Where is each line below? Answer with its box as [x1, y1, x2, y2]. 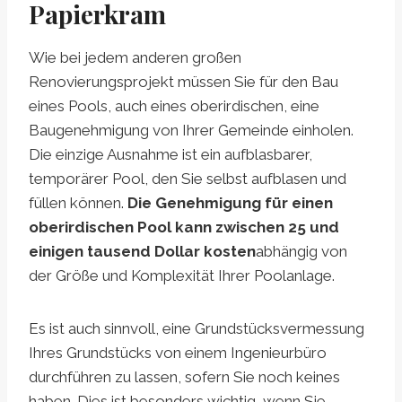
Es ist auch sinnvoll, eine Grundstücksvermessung [29, 319, 364, 338]
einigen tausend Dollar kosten [29, 242, 256, 261]
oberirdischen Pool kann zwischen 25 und [29, 218, 339, 237]
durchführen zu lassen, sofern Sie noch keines [29, 368, 340, 387]
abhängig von [256, 242, 347, 261]
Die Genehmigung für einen [127, 194, 333, 213]
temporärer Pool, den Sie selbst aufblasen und [29, 170, 346, 188]
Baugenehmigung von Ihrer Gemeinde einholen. [29, 121, 354, 140]
